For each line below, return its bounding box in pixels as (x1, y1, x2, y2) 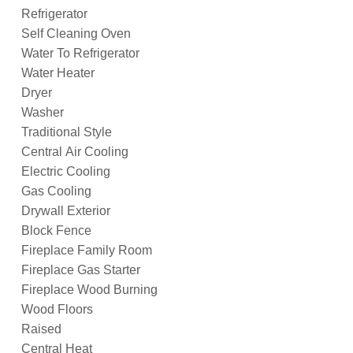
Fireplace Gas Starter (21, 262, 140, 277)
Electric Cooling (21, 164, 110, 178)
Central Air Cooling (21, 144, 128, 158)
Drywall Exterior (21, 203, 110, 217)
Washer (21, 105, 64, 119)
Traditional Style (21, 124, 112, 139)
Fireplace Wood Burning (21, 282, 158, 296)
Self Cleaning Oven (21, 26, 131, 40)
